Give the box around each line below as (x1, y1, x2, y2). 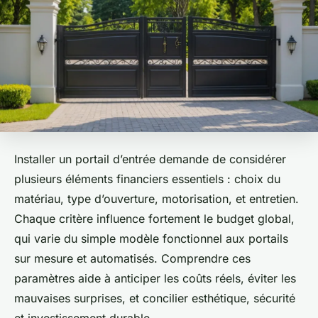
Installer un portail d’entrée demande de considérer (14, 152, 286, 167)
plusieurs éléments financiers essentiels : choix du (14, 172, 280, 187)
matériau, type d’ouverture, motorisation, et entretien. (14, 192, 299, 207)
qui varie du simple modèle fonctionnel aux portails (14, 231, 288, 246)
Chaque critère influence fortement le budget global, (14, 212, 295, 226)
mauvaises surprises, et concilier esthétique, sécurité (14, 291, 295, 306)
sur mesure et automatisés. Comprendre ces (14, 251, 251, 266)
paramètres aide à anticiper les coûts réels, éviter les (14, 271, 296, 286)
